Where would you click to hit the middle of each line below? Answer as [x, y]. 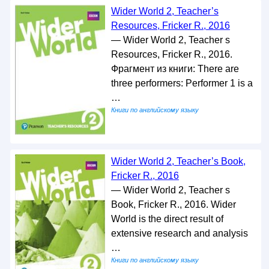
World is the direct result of [167, 219]
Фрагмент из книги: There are [175, 69]
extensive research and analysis [179, 233]
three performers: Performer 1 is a [182, 83]
